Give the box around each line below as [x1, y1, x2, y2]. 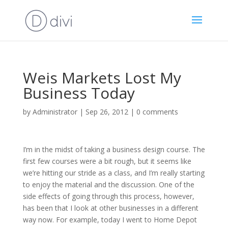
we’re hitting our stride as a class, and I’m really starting [22, 168, 205, 178]
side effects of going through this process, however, [22, 191, 194, 201]
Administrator [32, 107, 77, 117]
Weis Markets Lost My [22, 67, 181, 88]
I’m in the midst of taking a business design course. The [22, 145, 205, 154]
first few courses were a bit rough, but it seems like [22, 156, 191, 166]
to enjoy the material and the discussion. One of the [22, 180, 194, 189]
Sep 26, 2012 [85, 107, 128, 117]
